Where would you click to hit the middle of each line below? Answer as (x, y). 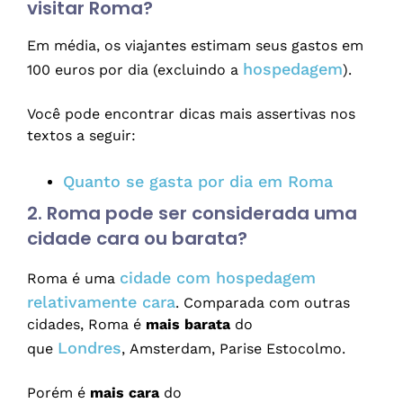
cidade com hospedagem (218, 278)
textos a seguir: (81, 136)
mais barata (188, 325)
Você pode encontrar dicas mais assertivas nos (191, 114)
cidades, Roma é (86, 325)
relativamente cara (101, 302)
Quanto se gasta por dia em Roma (198, 182)
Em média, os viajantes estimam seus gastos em (195, 46)
